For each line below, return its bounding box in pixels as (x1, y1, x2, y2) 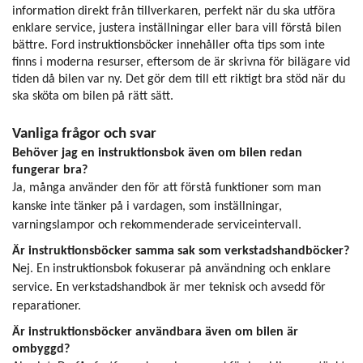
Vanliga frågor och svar (12, 126, 156, 142)
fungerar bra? (12, 163, 88, 177)
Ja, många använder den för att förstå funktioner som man (12, 181, 321, 194)
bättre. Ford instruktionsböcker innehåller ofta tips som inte (12, 38, 325, 52)
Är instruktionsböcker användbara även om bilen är (12, 325, 298, 339)
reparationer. (12, 299, 81, 313)
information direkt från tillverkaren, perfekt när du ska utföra (12, 4, 335, 18)
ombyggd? (12, 342, 70, 356)
